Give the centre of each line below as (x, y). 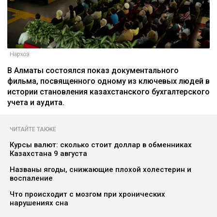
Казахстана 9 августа (48, 153)
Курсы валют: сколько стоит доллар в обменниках (101, 145)
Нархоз (20, 54)
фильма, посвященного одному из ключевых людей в (108, 81)
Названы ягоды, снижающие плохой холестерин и (101, 169)
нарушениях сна (39, 203)
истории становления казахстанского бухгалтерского (108, 92)
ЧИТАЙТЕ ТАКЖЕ (33, 129)
